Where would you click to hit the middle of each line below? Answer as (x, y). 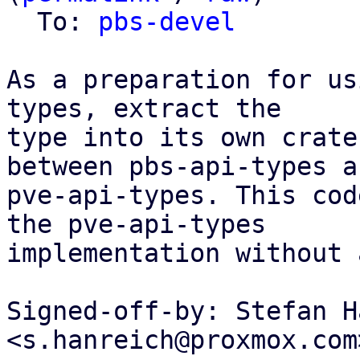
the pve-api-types (136, 224)
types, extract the (144, 108)
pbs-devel (167, 22)
